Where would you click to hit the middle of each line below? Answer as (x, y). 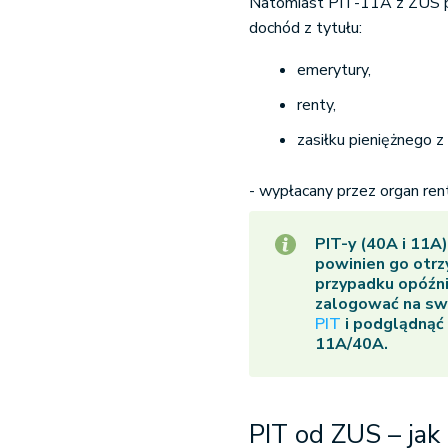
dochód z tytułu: (306, 28)
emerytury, (334, 70)
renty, (317, 105)
